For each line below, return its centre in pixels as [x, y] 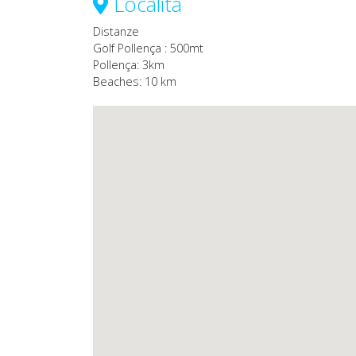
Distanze [116, 32]
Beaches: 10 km [135, 82]
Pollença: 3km [129, 65]
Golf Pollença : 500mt [148, 48]
